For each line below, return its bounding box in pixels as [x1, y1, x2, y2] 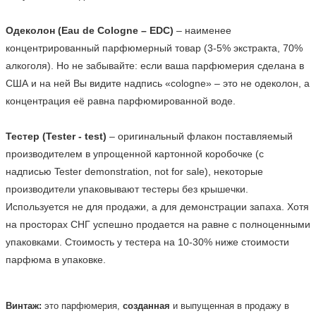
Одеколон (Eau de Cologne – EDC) [6, 24, 174, 36]
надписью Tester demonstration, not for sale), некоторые [6, 165, 263, 177]
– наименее [174, 24, 231, 36]
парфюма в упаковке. [6, 253, 117, 265]
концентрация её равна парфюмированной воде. [6, 95, 236, 107]
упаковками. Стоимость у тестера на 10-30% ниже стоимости [6, 236, 289, 248]
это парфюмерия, [44, 300, 123, 311]
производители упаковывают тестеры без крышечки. [6, 183, 248, 195]
